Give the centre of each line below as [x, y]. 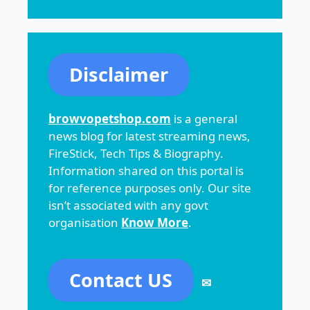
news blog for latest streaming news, [149, 136]
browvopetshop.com [110, 118]
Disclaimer [119, 74]
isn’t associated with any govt [128, 205]
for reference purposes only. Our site [150, 188]
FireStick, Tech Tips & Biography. [136, 153]
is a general [204, 118]
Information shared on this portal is [146, 170]
